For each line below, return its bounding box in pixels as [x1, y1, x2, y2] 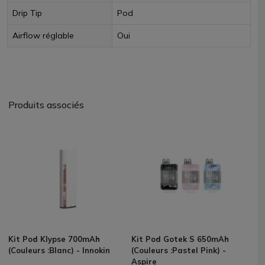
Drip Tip [12, 8, 42, 18]
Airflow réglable [12, 30, 74, 41]
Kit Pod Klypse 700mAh [8, 234, 100, 244]
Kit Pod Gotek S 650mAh [131, 234, 229, 244]
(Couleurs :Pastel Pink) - [131, 245, 226, 255]
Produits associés [8, 99, 84, 111]
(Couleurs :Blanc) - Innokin [8, 245, 110, 255]
